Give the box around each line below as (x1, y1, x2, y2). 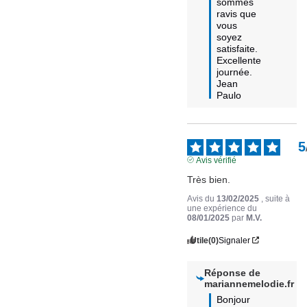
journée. (217, 66, 253, 77)
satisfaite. (217, 42, 261, 54)
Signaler (219, 235, 251, 245)
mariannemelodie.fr (204, 278, 294, 289)
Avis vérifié (195, 155, 236, 165)
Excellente (217, 54, 262, 66)
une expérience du (187, 203, 258, 213)
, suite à (261, 193, 291, 204)
